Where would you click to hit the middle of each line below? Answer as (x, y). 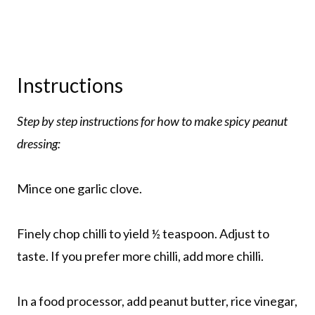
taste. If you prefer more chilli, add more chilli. (140, 256)
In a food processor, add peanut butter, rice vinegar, (157, 301)
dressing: (39, 143)
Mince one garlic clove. (79, 188)
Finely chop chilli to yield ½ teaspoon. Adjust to (143, 233)
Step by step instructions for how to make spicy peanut (152, 121)
